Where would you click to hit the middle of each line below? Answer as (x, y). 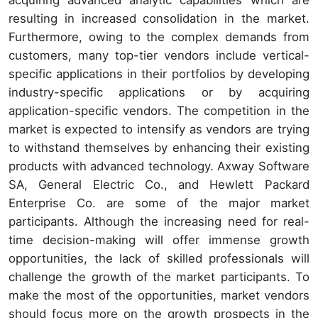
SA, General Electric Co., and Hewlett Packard (159, 185)
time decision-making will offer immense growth (159, 240)
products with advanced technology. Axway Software (159, 166)
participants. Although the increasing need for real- (159, 222)
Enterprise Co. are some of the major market (159, 203)
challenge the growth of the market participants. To (159, 277)
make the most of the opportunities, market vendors (159, 296)
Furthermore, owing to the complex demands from (159, 37)
